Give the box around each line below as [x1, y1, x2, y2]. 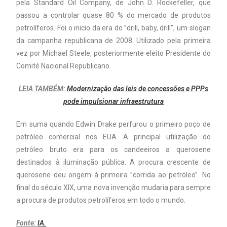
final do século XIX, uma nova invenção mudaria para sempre [16, 183, 211, 192]
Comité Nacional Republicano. [16, 62, 111, 70]
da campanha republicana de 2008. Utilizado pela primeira [16, 36, 211, 45]
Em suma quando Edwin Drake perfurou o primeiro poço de [16, 120, 211, 129]
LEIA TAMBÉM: [19, 85, 67, 93]
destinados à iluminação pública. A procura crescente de [16, 158, 211, 167]
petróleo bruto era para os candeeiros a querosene [16, 145, 211, 154]
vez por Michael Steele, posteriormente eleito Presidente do [16, 49, 211, 58]
